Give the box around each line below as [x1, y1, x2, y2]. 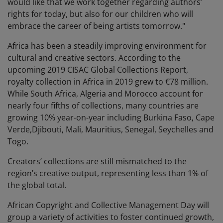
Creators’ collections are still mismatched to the [7, 156, 187, 167]
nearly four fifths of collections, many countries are [7, 100, 199, 111]
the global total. [7, 180, 66, 191]
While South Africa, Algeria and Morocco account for [7, 88, 203, 100]
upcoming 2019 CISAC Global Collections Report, [7, 64, 188, 76]
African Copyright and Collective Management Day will [7, 200, 209, 211]
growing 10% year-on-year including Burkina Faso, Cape [7, 112, 215, 123]
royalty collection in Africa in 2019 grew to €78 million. [7, 76, 208, 88]
